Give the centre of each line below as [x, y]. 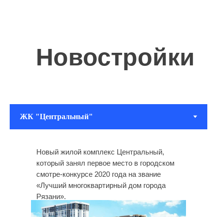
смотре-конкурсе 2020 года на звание [99, 174]
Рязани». [51, 196]
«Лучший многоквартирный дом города [101, 185]
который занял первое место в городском [105, 163]
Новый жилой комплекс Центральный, [100, 152]
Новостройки [115, 57]
